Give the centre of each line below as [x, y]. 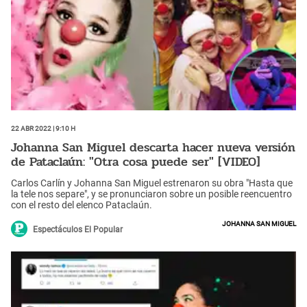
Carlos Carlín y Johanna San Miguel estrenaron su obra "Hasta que [152, 183]
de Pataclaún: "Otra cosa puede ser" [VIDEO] [136, 161]
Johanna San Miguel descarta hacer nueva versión [153, 147]
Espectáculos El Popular [78, 230]
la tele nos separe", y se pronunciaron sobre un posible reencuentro [151, 194]
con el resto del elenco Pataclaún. [82, 205]
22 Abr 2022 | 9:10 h [43, 128]
